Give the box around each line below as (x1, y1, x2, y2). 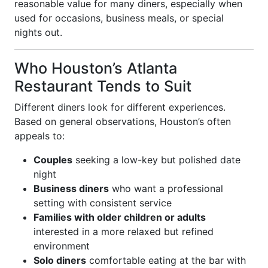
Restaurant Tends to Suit (14, 77, 191, 95)
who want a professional (109, 182, 223, 194)
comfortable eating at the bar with (86, 254, 246, 266)
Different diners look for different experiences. (14, 101, 226, 113)
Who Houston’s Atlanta (14, 59, 177, 77)
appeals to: (14, 130, 65, 142)
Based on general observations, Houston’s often (14, 115, 231, 127)
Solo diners (33, 254, 86, 266)
